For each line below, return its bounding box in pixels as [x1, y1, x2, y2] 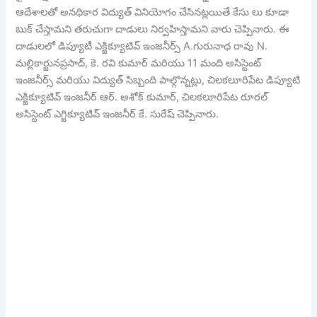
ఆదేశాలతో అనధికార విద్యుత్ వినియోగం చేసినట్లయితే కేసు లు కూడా [16, 6, 289, 19]
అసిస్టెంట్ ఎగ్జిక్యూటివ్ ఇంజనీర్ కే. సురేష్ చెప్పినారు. [16, 108, 219, 121]
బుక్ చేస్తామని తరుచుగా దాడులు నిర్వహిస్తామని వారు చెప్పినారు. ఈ [16, 23, 289, 36]
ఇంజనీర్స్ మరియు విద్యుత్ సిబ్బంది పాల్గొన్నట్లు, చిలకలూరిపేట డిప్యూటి [16, 74, 301, 87]
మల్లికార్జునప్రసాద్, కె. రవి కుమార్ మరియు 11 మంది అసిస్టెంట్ [16, 57, 262, 70]
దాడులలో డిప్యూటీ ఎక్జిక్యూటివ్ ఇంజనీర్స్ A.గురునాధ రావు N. [16, 40, 268, 53]
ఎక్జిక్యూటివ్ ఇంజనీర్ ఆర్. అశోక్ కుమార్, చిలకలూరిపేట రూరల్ [16, 91, 268, 104]
